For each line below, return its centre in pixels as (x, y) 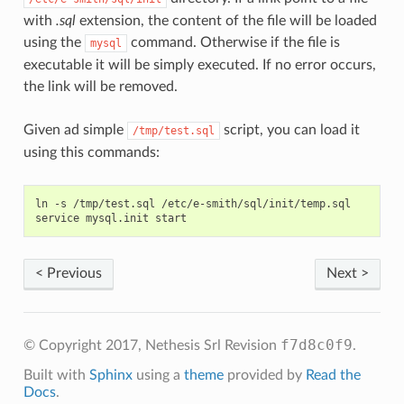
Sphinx (110, 375)
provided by (264, 375)
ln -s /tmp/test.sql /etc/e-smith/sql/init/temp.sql (193, 203)
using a (158, 375)
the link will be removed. (100, 86)
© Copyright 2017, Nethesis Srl (124, 345)
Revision (252, 345)
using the (54, 42)
